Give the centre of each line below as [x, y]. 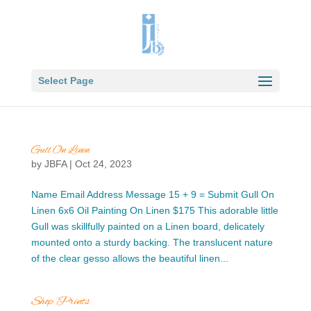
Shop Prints [60, 302]
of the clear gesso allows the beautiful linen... [129, 258]
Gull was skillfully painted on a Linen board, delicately [148, 226]
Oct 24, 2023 [103, 164]
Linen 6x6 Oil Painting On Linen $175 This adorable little [154, 210]
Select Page [66, 81]
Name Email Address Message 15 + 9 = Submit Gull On [152, 194]
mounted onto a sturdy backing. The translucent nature [152, 242]
